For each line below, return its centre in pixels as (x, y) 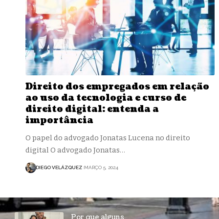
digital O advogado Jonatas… (75, 150)
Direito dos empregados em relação (117, 87)
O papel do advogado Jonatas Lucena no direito (108, 138)
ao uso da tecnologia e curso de (106, 98)
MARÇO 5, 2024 (101, 168)
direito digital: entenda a (92, 109)
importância (59, 120)
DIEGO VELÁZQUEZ (59, 168)
